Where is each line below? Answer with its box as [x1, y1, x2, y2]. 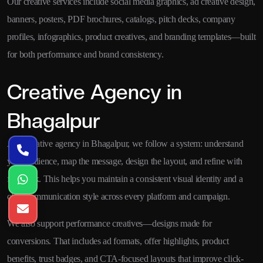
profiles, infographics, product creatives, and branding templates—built [7, 32, 256, 42]
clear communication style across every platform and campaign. [7, 191, 230, 202]
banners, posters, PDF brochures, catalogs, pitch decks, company [7, 14, 235, 25]
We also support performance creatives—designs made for [7, 218, 212, 229]
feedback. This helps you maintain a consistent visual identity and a [7, 174, 243, 184]
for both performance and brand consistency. [7, 49, 164, 60]
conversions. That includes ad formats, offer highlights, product [7, 236, 229, 247]
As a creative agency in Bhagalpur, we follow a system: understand [7, 139, 244, 149]
